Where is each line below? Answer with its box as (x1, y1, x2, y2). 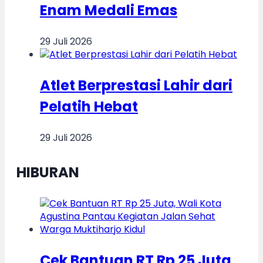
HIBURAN (16, 162, 79, 182)
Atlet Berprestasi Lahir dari (40, 75, 232, 95)
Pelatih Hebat (40, 96, 138, 116)
